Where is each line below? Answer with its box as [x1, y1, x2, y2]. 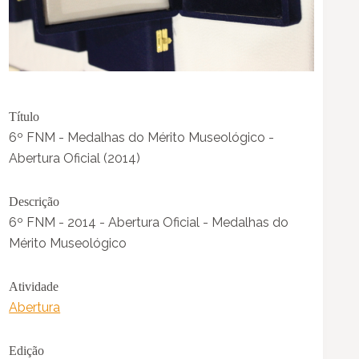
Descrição [9, 195, 60, 209]
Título [9, 110, 40, 124]
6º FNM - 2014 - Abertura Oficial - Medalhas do [9, 215, 289, 231]
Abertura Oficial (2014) [9, 151, 141, 167]
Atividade [9, 280, 59, 294]
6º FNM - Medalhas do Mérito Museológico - [9, 130, 275, 146]
